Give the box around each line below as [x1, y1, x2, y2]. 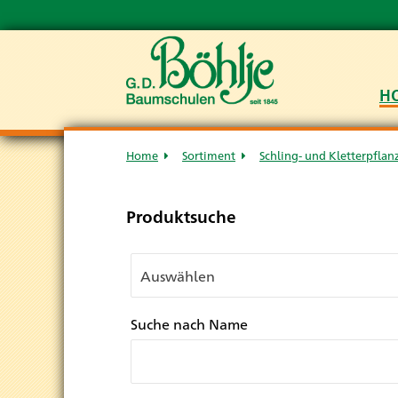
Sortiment [182, 147, 235, 163]
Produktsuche [126, 204, 236, 227]
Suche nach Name [131, 314, 248, 334]
